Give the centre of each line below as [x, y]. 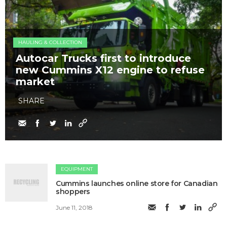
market [35, 81]
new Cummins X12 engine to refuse [110, 70]
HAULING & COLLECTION [50, 42]
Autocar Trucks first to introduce [103, 58]
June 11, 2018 [74, 208]
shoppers [73, 191]
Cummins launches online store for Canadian [137, 183]
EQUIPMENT [77, 169]
